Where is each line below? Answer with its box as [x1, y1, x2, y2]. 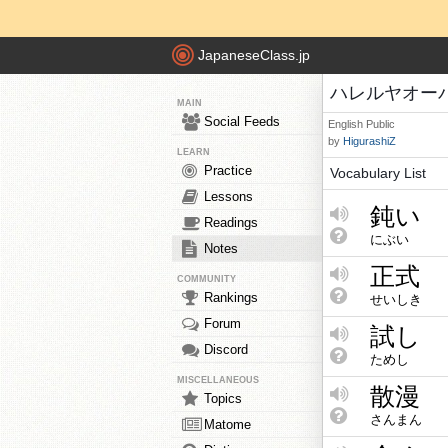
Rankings [204, 290, 258, 305]
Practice [204, 163, 252, 178]
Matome [204, 417, 251, 432]
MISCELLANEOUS [177, 375, 259, 385]
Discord [204, 342, 248, 357]
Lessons [204, 189, 253, 204]
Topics [204, 391, 242, 406]
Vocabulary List [330, 165, 426, 181]
